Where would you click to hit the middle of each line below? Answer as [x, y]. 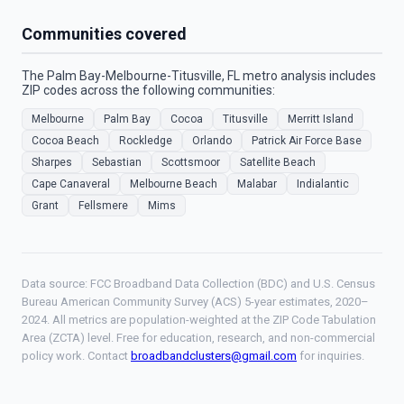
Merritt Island [321, 119]
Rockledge [146, 141]
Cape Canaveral [71, 184]
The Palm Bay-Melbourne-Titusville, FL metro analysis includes [199, 76]
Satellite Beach [278, 162]
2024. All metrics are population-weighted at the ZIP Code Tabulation [199, 320]
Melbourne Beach [174, 184]
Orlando [212, 141]
